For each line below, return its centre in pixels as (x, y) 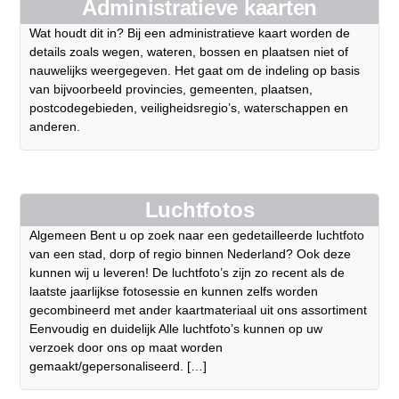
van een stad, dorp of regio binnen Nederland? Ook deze (191, 254)
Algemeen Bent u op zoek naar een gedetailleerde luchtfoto (197, 236)
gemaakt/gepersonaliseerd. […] (118, 366)
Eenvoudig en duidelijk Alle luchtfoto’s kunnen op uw (176, 329)
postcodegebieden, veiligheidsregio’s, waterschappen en (189, 108)
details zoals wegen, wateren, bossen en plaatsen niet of (189, 52)
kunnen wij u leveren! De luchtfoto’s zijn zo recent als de (187, 273)
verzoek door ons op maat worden (126, 348)
